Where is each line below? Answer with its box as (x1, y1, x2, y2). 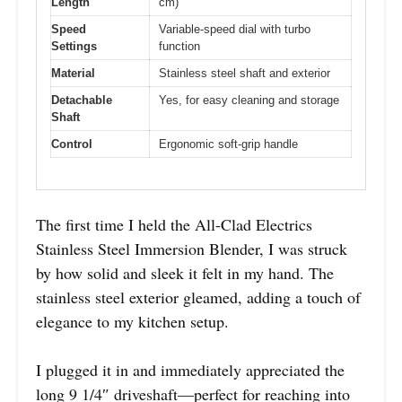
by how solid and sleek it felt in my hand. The (36, 261, 334, 284)
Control (51, 137, 92, 152)
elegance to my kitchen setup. (36, 310, 229, 332)
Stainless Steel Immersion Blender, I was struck (36, 237, 347, 259)
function (159, 39, 200, 54)
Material (51, 66, 95, 81)
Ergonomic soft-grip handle (159, 137, 298, 152)
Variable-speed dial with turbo (159, 22, 310, 37)
